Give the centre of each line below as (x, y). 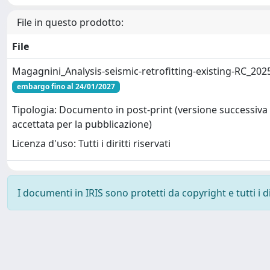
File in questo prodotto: (70, 22)
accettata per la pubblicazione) (82, 124)
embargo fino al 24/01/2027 (66, 86)
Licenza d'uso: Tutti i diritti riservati (91, 144)
